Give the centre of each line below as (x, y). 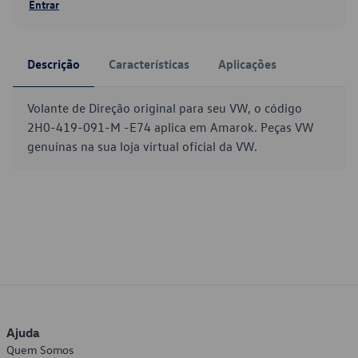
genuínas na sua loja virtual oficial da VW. (142, 146)
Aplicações (247, 64)
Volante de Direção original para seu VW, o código (165, 108)
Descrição (54, 64)
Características (149, 64)
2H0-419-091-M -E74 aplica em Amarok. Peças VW (171, 127)
